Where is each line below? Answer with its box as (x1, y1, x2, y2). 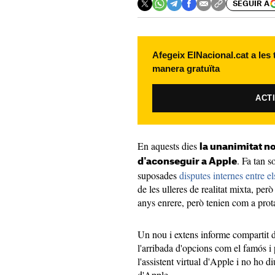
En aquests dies (137, 139, 199, 152)
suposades (137, 169, 179, 182)
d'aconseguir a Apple (137, 157, 237, 166)
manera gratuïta (152, 63, 220, 74)
